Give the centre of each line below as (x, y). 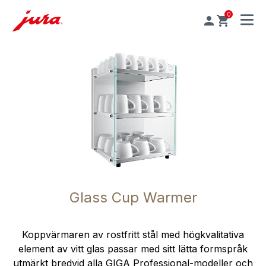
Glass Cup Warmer (133, 198)
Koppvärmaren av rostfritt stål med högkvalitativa (133, 235)
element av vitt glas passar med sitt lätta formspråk (133, 249)
